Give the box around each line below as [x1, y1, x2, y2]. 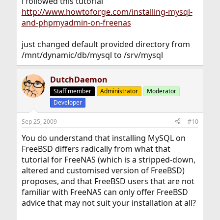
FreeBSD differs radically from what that [21, 143, 170, 154]
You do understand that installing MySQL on [21, 132, 186, 143]
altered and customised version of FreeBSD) [21, 165, 185, 176]
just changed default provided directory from [21, 38, 190, 50]
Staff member [53, 86, 91, 95]
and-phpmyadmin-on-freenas [21, 17, 131, 28]
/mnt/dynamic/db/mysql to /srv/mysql [21, 49, 163, 60]
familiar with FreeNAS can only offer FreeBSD [21, 186, 188, 197]
